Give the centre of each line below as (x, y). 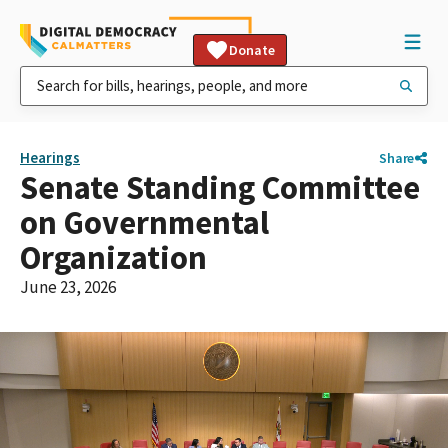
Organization (113, 257)
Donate (252, 50)
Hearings (50, 157)
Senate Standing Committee (220, 187)
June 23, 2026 (68, 287)
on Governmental (144, 222)
